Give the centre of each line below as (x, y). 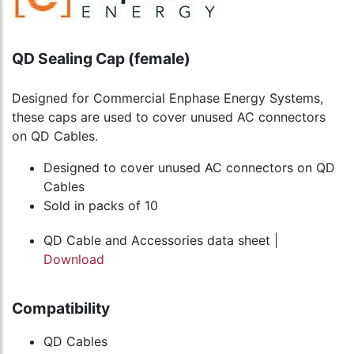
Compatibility (61, 309)
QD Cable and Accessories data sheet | (161, 241)
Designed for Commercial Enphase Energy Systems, (168, 98)
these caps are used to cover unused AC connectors (169, 117)
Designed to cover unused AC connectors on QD (189, 168)
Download (74, 260)
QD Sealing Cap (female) (101, 59)
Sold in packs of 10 (101, 206)
